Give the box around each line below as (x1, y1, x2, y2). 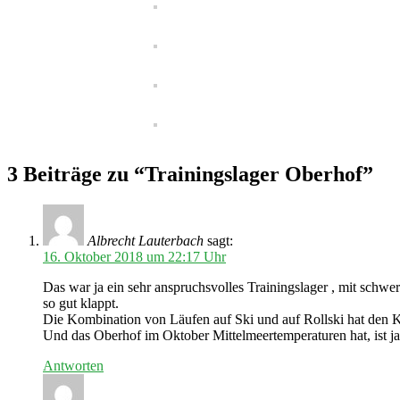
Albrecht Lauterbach (87, 232, 204, 248)
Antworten (43, 357, 104, 373)
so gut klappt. (43, 295, 119, 311)
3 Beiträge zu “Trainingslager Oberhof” (7, 162, 373, 186)
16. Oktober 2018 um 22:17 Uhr (43, 248, 226, 264)
